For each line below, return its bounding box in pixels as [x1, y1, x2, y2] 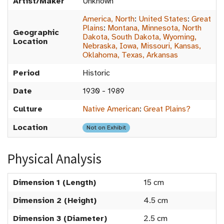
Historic [82, 68, 110, 78]
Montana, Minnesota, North [107, 23, 201, 33]
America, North [82, 14, 134, 24]
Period [13, 68, 39, 78]
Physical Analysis [7, 150, 101, 167]
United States [138, 14, 187, 24]
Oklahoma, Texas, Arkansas [82, 50, 178, 60]
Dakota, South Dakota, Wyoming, [82, 32, 196, 42]
